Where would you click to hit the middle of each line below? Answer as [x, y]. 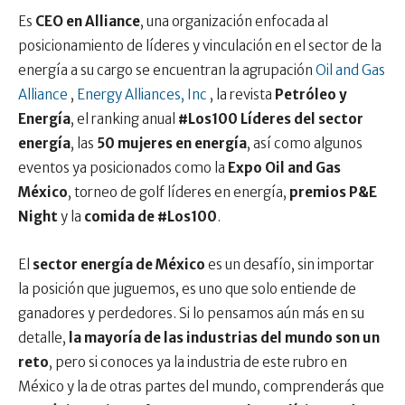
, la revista [241, 95]
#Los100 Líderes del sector [271, 119]
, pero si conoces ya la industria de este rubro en [198, 363]
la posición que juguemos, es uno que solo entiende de [187, 289]
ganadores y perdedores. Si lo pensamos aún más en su [191, 314]
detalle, [43, 338]
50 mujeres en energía [172, 144]
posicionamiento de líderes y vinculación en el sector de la [200, 46]
